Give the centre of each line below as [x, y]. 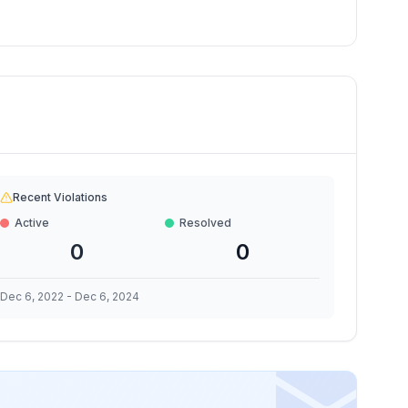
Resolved [206, 223]
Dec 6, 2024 [107, 296]
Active [31, 223]
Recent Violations [60, 197]
